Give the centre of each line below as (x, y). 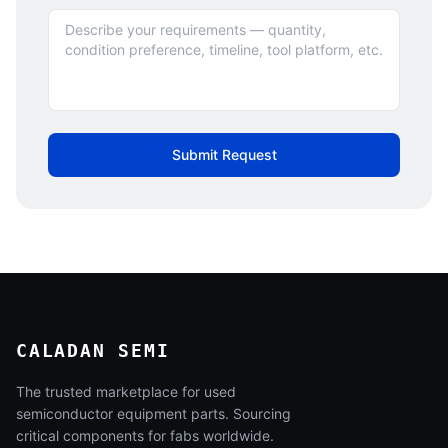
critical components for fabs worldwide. (145, 435)
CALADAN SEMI (93, 350)
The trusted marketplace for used (126, 391)
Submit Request (224, 154)
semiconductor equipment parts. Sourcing (153, 413)
